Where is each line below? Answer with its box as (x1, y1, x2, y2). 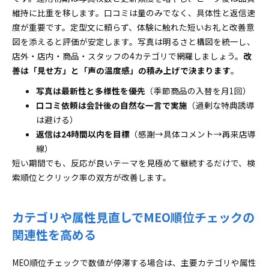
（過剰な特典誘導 (187, 99, 255, 111)
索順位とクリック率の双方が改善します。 (12, 171, 171, 183)
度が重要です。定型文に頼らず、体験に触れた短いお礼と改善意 (12, 21, 255, 33)
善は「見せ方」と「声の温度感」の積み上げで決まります (12, 64, 231, 76)
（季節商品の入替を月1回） (145, 85, 251, 97)
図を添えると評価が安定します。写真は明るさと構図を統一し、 (12, 35, 255, 47)
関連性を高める (12, 226, 96, 243)
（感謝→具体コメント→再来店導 (130, 128, 256, 140)
